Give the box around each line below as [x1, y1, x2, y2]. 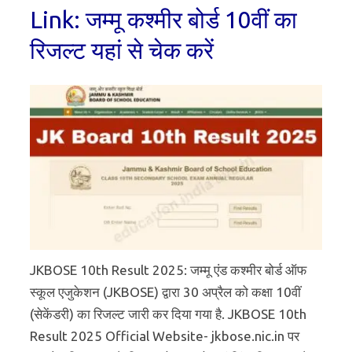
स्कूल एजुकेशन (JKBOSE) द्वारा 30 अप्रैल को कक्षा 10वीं [30, 284, 301, 299]
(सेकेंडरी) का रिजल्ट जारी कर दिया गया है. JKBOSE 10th [30, 306, 306, 321]
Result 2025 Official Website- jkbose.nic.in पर [30, 328, 299, 343]
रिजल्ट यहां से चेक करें [30, 37, 214, 64]
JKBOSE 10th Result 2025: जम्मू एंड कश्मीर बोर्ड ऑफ [30, 262, 306, 277]
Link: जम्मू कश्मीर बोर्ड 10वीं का [30, 6, 297, 34]
